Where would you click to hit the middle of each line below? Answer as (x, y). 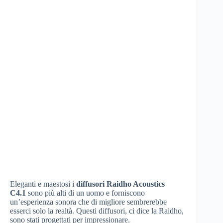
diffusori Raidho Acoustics (120, 184)
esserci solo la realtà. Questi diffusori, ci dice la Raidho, (97, 211)
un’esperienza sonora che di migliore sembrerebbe (88, 202)
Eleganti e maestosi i (43, 184)
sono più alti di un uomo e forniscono (85, 193)
